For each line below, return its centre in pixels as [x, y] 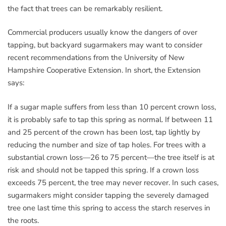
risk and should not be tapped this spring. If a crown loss [103, 170]
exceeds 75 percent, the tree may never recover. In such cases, [113, 182]
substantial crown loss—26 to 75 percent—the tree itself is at [111, 157]
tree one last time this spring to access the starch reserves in [109, 208]
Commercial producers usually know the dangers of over [102, 33]
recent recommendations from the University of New [96, 58]
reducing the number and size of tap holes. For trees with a [107, 145]
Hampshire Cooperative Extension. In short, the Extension [104, 70]
